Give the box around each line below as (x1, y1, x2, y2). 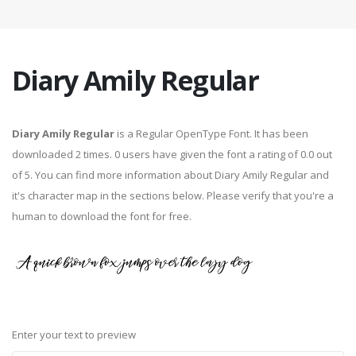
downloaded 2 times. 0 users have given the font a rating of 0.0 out (12, 147, 332, 161)
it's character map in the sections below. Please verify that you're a (12, 188, 334, 203)
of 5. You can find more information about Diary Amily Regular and (12, 168, 329, 182)
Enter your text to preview (12, 327, 136, 342)
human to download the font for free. (12, 209, 192, 223)
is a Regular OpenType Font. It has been (114, 126, 308, 141)
